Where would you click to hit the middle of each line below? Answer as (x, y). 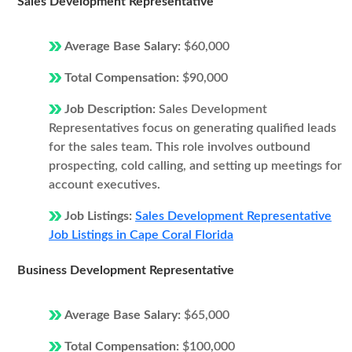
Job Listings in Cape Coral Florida (141, 235)
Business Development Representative (126, 270)
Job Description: (112, 109)
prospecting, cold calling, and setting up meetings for (195, 166)
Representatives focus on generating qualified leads (192, 128)
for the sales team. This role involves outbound (180, 147)
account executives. (104, 185)
